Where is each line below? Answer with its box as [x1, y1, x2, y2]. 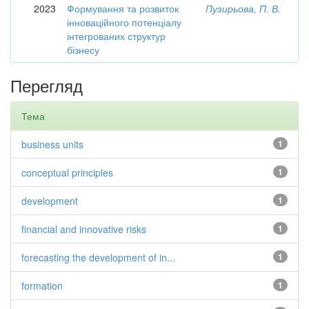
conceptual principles [21, 166, 113, 179]
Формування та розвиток [67, 1, 179, 15]
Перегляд [10, 73, 83, 97]
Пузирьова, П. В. [206, 1, 281, 15]
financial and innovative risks [21, 222, 146, 236]
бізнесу [67, 43, 99, 57]
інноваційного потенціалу [67, 15, 181, 29]
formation [21, 279, 63, 292]
